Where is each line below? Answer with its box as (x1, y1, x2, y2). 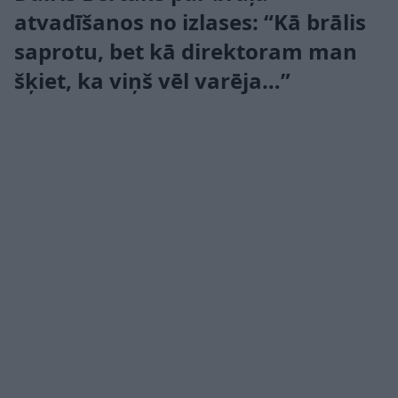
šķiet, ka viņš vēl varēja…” (14, 65, 291, 95)
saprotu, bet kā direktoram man (14, 36, 357, 66)
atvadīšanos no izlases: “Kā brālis (14, 6, 366, 36)
